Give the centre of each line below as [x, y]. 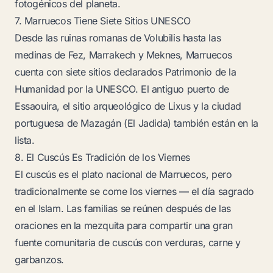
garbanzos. [39, 260]
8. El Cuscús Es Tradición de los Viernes [102, 157]
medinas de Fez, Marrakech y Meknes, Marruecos [124, 55]
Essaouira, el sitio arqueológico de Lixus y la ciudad [128, 106]
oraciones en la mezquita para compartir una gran [124, 225]
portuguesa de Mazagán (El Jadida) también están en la [136, 123]
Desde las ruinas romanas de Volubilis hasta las [118, 38]
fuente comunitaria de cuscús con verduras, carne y [128, 243]
